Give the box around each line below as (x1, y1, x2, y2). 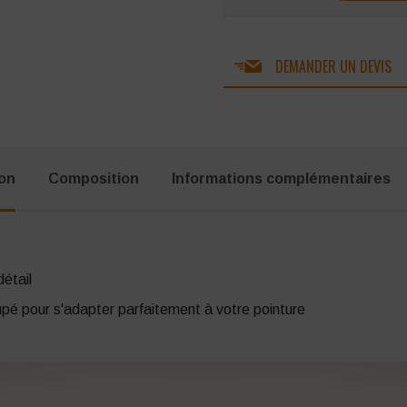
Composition (48, 171, 139, 187)
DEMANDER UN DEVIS (275, 55, 392, 78)
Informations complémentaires (172, 171, 391, 187)
